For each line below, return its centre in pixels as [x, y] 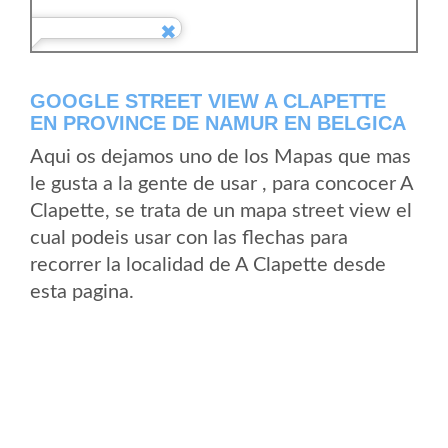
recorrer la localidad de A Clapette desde [208, 265]
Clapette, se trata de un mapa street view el [221, 211]
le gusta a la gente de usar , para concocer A [221, 184]
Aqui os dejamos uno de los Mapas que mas [220, 157]
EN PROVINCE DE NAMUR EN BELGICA [218, 123]
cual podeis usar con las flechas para [189, 238]
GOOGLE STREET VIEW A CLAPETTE [208, 101]
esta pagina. [82, 292]
